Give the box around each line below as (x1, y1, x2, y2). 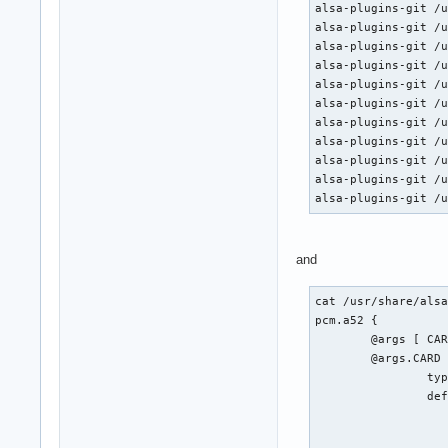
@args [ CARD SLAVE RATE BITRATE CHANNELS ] (315, 333, 372, 345)
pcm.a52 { (315, 314, 379, 326)
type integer (315, 371, 428, 383)
